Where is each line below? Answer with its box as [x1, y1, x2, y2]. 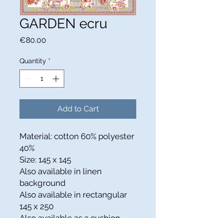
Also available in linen [19, 166, 102, 176]
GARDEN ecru [19, 16, 108, 32]
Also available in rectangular [19, 190, 127, 200]
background [19, 178, 66, 188]
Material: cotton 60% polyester [19, 131, 134, 141]
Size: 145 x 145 [19, 155, 71, 164]
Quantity [19, 57, 46, 65]
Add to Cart [57, 104, 99, 113]
